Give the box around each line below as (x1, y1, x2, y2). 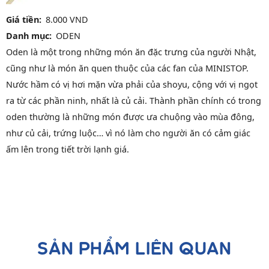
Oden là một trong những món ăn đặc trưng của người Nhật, (6, 46, 256, 58)
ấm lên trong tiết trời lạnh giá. (6, 144, 129, 156)
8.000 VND (46, 14, 89, 26)
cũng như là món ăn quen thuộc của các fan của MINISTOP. (6, 62, 249, 74)
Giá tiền (6, 14, 39, 26)
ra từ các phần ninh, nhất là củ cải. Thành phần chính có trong (6, 95, 261, 107)
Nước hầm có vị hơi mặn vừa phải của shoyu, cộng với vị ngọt (6, 79, 258, 91)
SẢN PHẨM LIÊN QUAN (37, 241, 232, 258)
